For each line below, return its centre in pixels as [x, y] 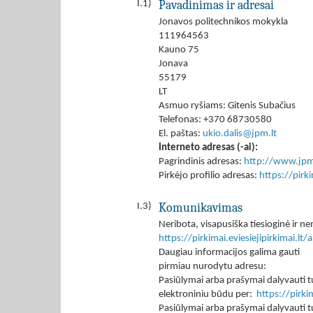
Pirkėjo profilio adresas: [209, 176]
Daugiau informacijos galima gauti [229, 253]
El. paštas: [181, 134]
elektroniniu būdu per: [208, 294]
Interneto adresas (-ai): [208, 148]
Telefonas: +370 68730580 [215, 120]
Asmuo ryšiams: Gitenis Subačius [227, 106]
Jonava [173, 64]
